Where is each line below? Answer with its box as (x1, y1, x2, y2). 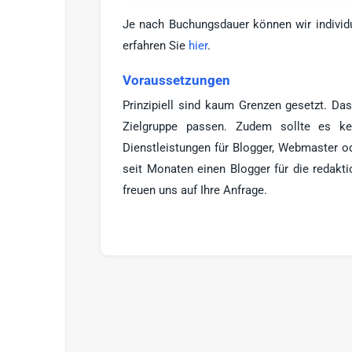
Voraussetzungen (123, 71, 230, 88)
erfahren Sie (123, 38, 189, 53)
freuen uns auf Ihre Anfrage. (123, 182, 267, 197)
